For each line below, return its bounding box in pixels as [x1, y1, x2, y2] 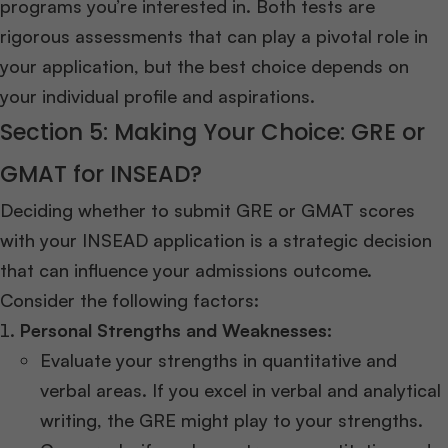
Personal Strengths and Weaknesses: [20, 318, 332, 341]
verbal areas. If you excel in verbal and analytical [40, 378, 441, 401]
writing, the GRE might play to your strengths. [40, 408, 423, 431]
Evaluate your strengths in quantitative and [40, 348, 397, 371]
